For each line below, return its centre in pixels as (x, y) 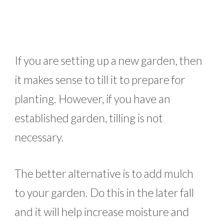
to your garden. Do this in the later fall (104, 192)
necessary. (39, 137)
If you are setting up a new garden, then (109, 61)
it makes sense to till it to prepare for (100, 80)
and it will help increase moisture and (102, 211)
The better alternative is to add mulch (104, 173)
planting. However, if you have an (93, 99)
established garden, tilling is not (89, 118)
